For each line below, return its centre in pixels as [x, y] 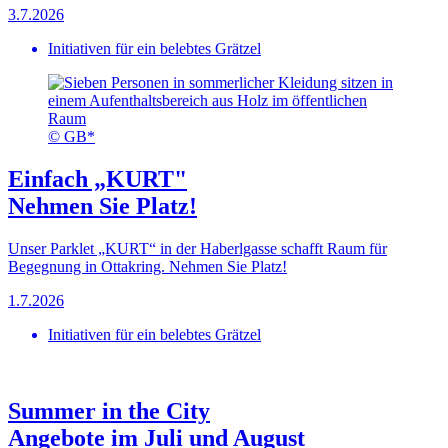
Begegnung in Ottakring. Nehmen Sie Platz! [147, 266]
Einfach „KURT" [97, 178]
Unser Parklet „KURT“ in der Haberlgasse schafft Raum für [197, 248]
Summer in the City [109, 410]
